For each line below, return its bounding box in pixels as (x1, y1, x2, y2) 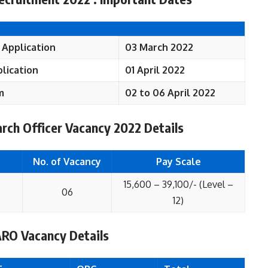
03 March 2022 (125, 41, 193, 53)
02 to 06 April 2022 (125, 87, 215, 99)
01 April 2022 (125, 64, 185, 76)
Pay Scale (156, 156, 201, 167)
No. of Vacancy (33, 156, 101, 167)
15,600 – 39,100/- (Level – (123, 178, 233, 190)
